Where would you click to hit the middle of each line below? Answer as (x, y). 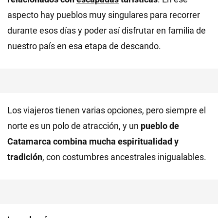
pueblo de (160, 126)
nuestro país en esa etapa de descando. (84, 46)
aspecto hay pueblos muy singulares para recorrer (104, 15)
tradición (25, 157)
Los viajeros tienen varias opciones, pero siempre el (107, 110)
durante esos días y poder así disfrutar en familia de (107, 30)
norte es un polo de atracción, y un (74, 126)
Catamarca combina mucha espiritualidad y (93, 141)
